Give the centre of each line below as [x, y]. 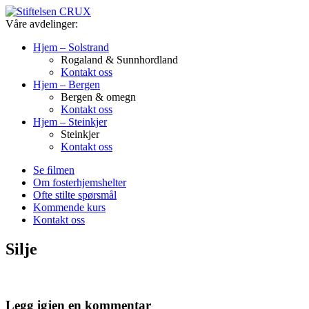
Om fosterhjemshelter [80, 182]
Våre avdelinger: [42, 24]
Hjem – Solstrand [71, 47]
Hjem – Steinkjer [70, 122]
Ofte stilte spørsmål [75, 195]
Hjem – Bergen [67, 84]
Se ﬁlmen [54, 170]
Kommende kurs [69, 207]
